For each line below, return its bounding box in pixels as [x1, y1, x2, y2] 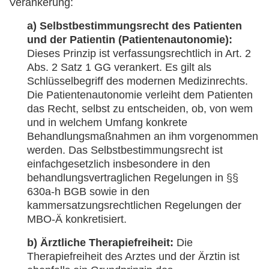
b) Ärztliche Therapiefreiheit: [27, 237, 177, 249]
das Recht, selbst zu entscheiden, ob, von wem [27, 103, 253, 115]
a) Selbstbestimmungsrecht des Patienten [27, 20, 242, 32]
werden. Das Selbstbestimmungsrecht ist [27, 144, 223, 156]
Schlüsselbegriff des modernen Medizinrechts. [27, 75, 248, 87]
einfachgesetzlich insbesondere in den [27, 158, 210, 170]
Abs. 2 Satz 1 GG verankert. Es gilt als [27, 61, 211, 73]
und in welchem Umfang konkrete [27, 116, 187, 128]
